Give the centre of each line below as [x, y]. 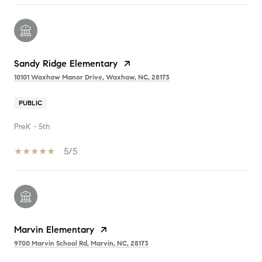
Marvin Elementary [54, 229]
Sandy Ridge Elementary [66, 63]
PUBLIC [30, 102]
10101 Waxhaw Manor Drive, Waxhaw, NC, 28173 [92, 77]
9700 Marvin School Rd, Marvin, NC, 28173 [81, 243]
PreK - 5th [32, 126]
